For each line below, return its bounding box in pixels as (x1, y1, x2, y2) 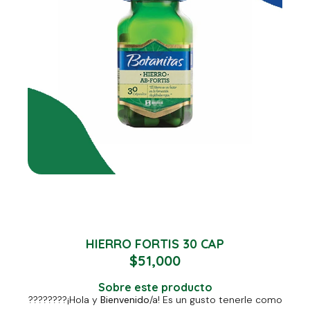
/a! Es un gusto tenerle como (149, 293, 282, 306)
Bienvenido (100, 293, 149, 306)
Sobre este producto (98, 280, 212, 294)
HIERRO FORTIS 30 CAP (86, 236, 224, 253)
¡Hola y (66, 293, 100, 306)
